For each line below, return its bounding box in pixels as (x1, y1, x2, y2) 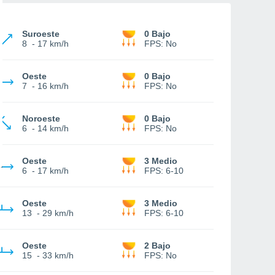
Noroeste (22, 114, 60, 123)
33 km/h (42, 250, 74, 260)
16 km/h (37, 81, 69, 91)
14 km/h (37, 123, 69, 133)
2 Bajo (144, 241, 171, 250)
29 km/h (42, 208, 74, 218)
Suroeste (22, 29, 60, 39)
